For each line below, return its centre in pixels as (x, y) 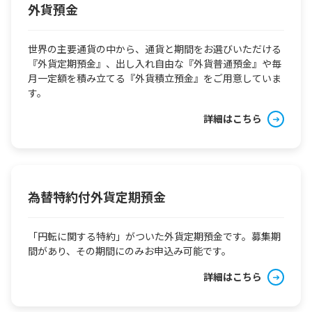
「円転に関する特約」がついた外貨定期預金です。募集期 (154, 236)
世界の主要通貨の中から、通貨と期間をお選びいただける (155, 49)
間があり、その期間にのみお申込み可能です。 (130, 251)
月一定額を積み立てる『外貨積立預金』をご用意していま (155, 78)
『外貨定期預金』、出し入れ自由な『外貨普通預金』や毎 (155, 63)
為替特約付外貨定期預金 (97, 196)
